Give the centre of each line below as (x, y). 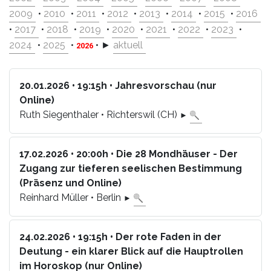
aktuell (128, 45)
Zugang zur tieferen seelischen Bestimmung (131, 168)
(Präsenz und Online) (70, 183)
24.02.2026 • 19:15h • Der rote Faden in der (120, 237)
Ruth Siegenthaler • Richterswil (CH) (100, 115)
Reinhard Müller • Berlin (71, 197)
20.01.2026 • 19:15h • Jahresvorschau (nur (118, 86)
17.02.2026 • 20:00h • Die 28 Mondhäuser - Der (129, 154)
